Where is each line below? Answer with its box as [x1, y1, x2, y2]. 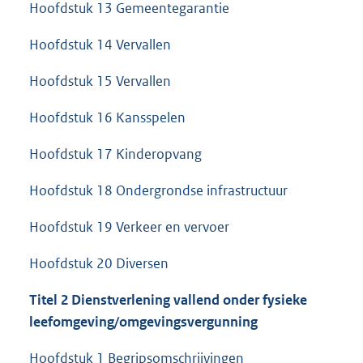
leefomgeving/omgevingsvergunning [29, 313, 258, 331]
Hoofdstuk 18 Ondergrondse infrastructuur [29, 181, 288, 200]
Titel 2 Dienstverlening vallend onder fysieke [29, 291, 307, 310]
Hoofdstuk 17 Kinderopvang [29, 145, 202, 164]
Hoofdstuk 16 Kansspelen [29, 109, 186, 127]
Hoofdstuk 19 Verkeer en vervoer [29, 218, 229, 237]
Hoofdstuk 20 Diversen [29, 254, 169, 273]
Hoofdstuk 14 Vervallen [29, 36, 171, 54]
